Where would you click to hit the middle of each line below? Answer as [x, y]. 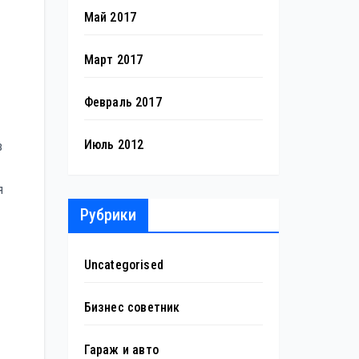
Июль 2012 [114, 145]
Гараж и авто [121, 350]
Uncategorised [124, 265]
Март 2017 [113, 60]
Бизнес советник [132, 307]
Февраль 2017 [123, 102]
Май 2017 [110, 17]
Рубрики [108, 215]
